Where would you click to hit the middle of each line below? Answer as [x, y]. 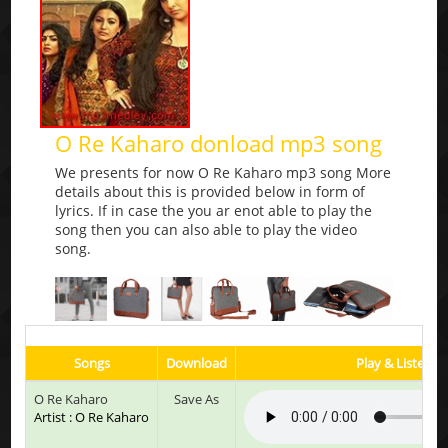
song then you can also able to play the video [206, 230]
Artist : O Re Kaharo [92, 416]
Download [197, 362]
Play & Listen [394, 362]
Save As [197, 398]
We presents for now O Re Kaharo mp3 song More [223, 173]
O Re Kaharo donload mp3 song [219, 143]
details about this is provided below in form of [210, 192]
